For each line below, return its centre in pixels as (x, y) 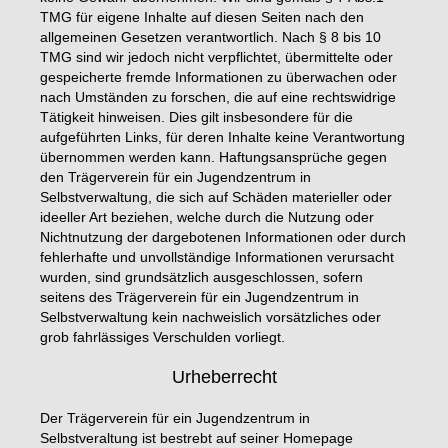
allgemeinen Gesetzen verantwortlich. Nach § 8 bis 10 (210, 37)
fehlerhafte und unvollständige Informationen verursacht (217, 257)
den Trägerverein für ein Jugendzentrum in (175, 177)
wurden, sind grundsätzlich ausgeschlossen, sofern (201, 277)
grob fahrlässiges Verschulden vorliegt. (162, 337)
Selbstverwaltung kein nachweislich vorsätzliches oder (210, 317)
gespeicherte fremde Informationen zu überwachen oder (218, 77)
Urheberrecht (224, 377)
